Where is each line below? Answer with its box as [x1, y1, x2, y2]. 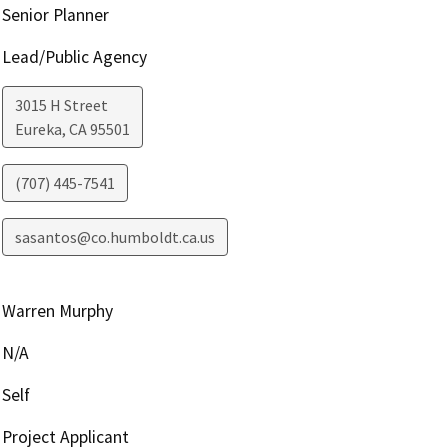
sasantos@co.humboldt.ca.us [14, 227, 215, 248]
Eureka [14, 119, 62, 140]
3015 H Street [14, 95, 108, 116]
